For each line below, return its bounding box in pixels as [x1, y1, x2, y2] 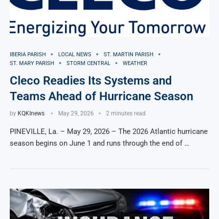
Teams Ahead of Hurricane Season [10, 89, 193, 103]
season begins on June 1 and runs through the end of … [10, 138, 189, 148]
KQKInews [18, 109, 44, 117]
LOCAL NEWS [58, 51, 91, 58]
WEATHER [123, 60, 147, 66]
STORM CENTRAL [66, 60, 110, 66]
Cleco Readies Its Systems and [10, 73, 172, 88]
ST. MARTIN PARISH [104, 51, 153, 58]
